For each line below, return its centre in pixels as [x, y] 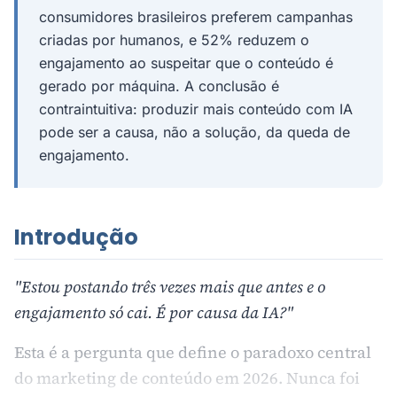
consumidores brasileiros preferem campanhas [196, 17]
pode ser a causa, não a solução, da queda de [195, 132]
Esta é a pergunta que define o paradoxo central [193, 352]
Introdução [76, 237]
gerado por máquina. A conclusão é [159, 86]
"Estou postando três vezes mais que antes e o [170, 287]
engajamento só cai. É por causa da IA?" [154, 312]
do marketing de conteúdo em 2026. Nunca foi [187, 378]
